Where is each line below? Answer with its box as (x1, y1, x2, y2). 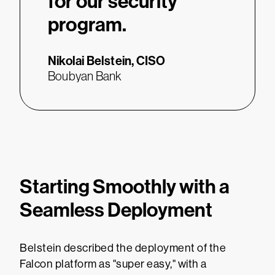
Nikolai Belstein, (48, 53, 134, 68)
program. (48, 13, 127, 36)
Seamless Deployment (20, 198, 212, 222)
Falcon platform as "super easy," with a (20, 258, 207, 270)
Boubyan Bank (48, 69, 122, 83)
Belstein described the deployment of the (20, 242, 226, 254)
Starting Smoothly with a (20, 175, 230, 198)
